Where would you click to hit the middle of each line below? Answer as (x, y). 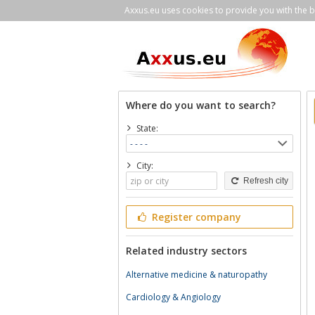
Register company (195, 217)
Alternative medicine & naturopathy (197, 275)
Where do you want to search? (201, 105)
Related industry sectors (186, 251)
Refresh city (264, 181)
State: (147, 128)
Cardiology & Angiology (173, 297)
